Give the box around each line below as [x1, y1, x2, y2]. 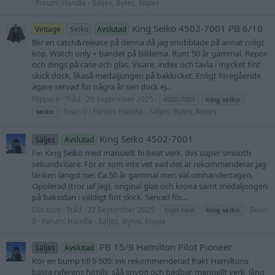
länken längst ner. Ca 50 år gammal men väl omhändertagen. [32, 169, 253, 181]
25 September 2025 [86, 94, 153, 105]
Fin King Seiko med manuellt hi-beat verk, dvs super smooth [32, 147, 251, 159]
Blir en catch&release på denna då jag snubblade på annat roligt [32, 36, 265, 48]
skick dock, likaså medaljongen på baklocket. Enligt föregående [32, 69, 261, 81]
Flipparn [32, 94, 60, 105]
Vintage [35, 23, 61, 34]
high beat [165, 205, 195, 215]
